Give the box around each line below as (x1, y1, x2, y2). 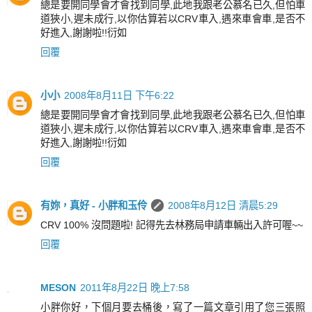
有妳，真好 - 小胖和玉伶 (40, 199, 147, 211)
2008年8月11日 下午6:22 (64, 90, 174, 101)
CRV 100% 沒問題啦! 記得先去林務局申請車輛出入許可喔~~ (40, 219, 303, 231)
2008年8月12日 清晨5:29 (168, 199, 278, 211)
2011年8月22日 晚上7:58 (80, 281, 189, 293)
